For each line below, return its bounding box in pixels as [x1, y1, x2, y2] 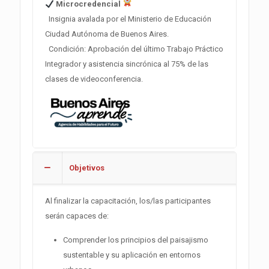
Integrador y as [45, 59, 97, 69]
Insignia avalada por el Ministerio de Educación [45, 14, 211, 24]
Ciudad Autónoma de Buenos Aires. [45, 29, 169, 39]
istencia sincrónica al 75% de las [97, 59, 208, 69]
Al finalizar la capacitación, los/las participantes [45, 196, 211, 205]
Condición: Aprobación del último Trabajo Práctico [45, 44, 223, 54]
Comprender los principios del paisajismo [63, 235, 208, 244]
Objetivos [69, 163, 104, 172]
